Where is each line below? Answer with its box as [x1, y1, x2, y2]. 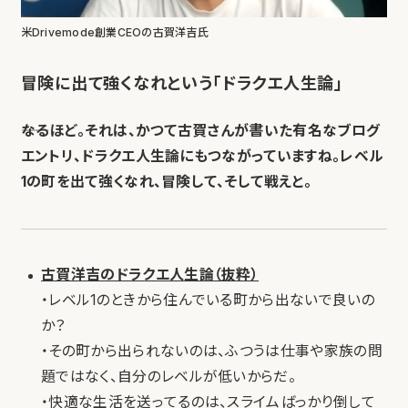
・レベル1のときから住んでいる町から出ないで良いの [41, 291, 375, 310]
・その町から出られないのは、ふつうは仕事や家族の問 [41, 342, 382, 361]
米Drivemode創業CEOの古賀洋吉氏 [20, 25, 209, 40]
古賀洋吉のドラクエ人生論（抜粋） [41, 266, 260, 284]
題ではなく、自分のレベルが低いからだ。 [41, 368, 297, 386]
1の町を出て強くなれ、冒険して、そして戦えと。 [20, 173, 311, 191]
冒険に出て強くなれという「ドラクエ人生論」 [20, 73, 343, 94]
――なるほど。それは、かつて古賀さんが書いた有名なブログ [20, 122, 381, 140]
